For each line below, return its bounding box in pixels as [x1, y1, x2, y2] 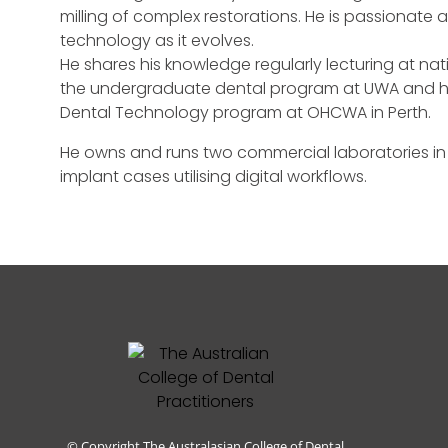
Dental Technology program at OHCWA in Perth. [60, 101, 431, 124]
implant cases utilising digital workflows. [60, 165, 367, 188]
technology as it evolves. [60, 29, 254, 52]
